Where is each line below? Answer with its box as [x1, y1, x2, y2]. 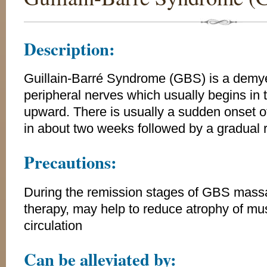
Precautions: [24, 150, 117, 175]
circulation [24, 218, 82, 233]
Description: [24, 36, 115, 61]
